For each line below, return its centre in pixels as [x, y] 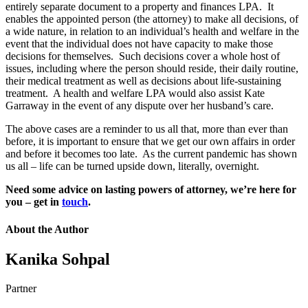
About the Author [47, 229]
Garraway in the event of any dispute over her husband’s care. [140, 106]
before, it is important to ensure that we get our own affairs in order [150, 142]
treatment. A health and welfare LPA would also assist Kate [135, 93]
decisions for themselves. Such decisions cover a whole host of [143, 56]
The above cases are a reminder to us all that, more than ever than [147, 129]
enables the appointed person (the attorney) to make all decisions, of [152, 19]
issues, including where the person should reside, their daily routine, [152, 69]
